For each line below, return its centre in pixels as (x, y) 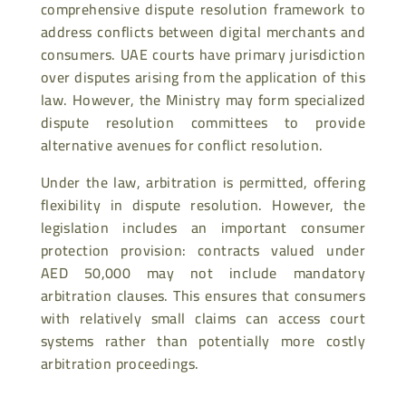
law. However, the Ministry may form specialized (203, 99)
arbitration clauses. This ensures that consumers (203, 295)
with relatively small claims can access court (203, 318)
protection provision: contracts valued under (203, 250)
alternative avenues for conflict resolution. (182, 145)
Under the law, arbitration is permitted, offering (203, 182)
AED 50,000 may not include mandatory (203, 272)
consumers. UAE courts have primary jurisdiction (203, 54)
